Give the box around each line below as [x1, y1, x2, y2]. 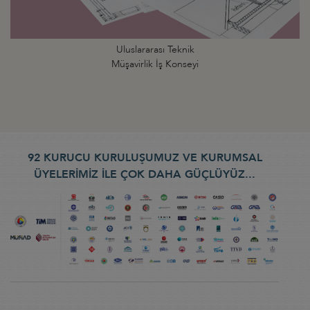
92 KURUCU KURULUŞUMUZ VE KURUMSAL [27, 150, 262, 166]
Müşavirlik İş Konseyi [111, 57, 199, 71]
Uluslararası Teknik [116, 43, 194, 57]
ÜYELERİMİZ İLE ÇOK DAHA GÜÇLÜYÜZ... [34, 167, 255, 183]
